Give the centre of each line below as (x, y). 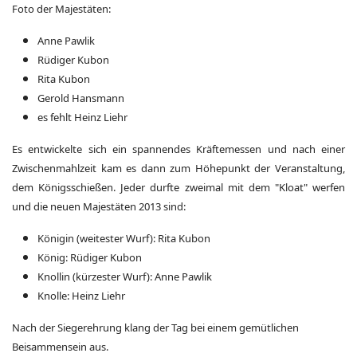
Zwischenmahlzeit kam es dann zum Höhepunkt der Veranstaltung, (178, 168)
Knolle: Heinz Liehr (81, 295)
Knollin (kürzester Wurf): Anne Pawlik (125, 276)
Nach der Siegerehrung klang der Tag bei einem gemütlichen (155, 327)
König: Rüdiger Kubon (90, 257)
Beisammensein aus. (60, 346)
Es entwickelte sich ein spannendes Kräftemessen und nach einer (178, 149)
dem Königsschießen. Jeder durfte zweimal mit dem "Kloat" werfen (178, 187)
